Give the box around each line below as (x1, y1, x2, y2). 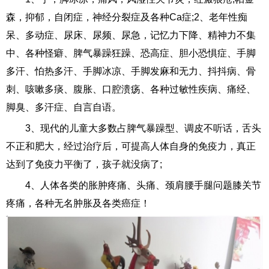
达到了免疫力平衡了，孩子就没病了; (6, 159, 162, 170)
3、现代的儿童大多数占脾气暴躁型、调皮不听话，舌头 (25, 123, 261, 134)
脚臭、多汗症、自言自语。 (6, 102, 121, 113)
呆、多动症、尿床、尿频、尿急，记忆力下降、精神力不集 (6, 30, 256, 41)
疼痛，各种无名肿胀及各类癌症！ (6, 198, 150, 209)
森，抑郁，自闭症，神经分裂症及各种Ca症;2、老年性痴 (6, 12, 247, 23)
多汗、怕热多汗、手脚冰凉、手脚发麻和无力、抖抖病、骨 (6, 66, 256, 77)
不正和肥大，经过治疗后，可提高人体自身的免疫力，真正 (6, 141, 256, 152)
